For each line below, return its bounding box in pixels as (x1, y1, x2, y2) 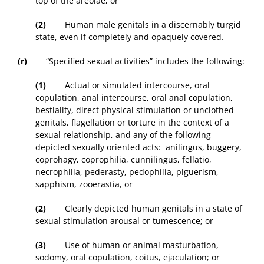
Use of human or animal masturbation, (46, 239, 219, 251)
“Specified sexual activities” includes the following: (27, 55, 245, 67)
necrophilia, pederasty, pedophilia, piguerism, (35, 166, 219, 178)
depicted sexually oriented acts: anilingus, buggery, (35, 141, 242, 153)
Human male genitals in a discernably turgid (46, 19, 241, 31)
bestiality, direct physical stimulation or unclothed (35, 104, 234, 116)
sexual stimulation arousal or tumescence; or (35, 215, 213, 227)
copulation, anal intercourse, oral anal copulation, (35, 92, 233, 104)
